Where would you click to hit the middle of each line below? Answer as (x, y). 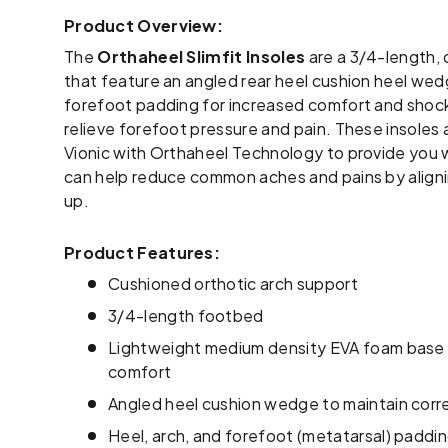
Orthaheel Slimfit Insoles (201, 56)
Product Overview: (144, 25)
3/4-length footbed (186, 315)
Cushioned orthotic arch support (233, 283)
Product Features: (142, 252)
